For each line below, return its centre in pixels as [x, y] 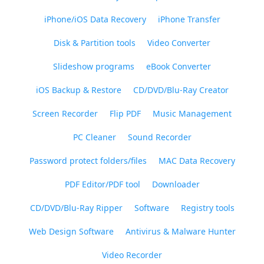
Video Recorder [132, 255]
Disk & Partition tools [95, 43]
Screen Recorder [65, 113]
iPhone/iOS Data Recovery [95, 19]
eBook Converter [179, 66]
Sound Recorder [159, 137]
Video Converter [179, 43]
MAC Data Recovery [197, 161]
